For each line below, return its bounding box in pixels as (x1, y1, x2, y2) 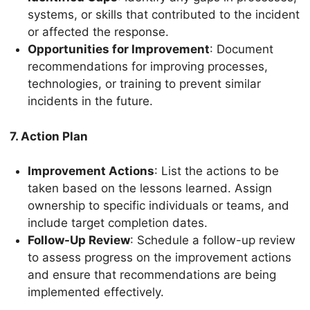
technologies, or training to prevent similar (27, 77, 261, 91)
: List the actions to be (154, 164, 279, 179)
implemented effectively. (27, 285, 164, 300)
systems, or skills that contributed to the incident (27, 8, 300, 22)
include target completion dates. (27, 216, 208, 230)
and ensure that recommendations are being (27, 268, 276, 282)
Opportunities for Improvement (27, 42, 210, 57)
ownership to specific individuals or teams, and (27, 199, 289, 213)
